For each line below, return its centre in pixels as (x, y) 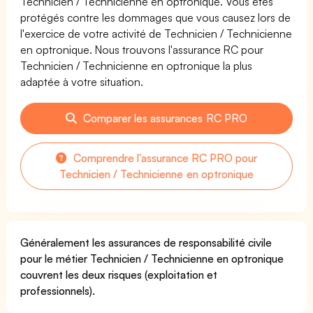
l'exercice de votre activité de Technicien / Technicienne (156, 33)
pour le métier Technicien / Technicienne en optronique (152, 258)
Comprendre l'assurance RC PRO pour (164, 158)
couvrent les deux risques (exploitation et (119, 274)
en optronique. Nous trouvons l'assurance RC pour (142, 49)
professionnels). (58, 290)
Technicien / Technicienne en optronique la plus (137, 65)
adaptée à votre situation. (82, 81)
